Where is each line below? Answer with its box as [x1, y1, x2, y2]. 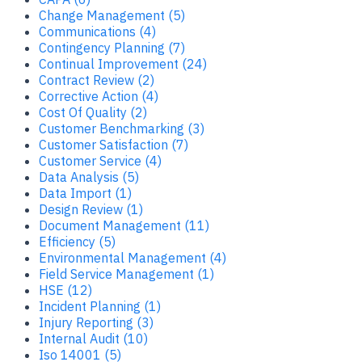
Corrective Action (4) [39, 87, 158, 104]
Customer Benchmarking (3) [39, 120, 204, 137]
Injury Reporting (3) [39, 314, 154, 330]
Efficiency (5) [39, 233, 116, 250]
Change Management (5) [39, 6, 185, 23]
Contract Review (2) [39, 71, 154, 88]
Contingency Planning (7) [39, 39, 185, 56]
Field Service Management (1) [39, 265, 214, 282]
